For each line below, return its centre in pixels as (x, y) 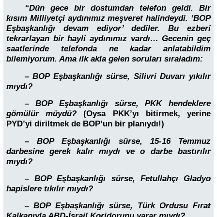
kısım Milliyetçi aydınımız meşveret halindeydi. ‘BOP (108, 18)
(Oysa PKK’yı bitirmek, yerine (147, 114)
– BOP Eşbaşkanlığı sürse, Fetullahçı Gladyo (117, 178)
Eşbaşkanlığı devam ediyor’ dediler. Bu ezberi (108, 29)
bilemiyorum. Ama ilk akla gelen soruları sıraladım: (105, 59)
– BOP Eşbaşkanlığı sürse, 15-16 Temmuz (117, 141)
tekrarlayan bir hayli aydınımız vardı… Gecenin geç (108, 39)
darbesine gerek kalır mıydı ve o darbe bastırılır (108, 151)
